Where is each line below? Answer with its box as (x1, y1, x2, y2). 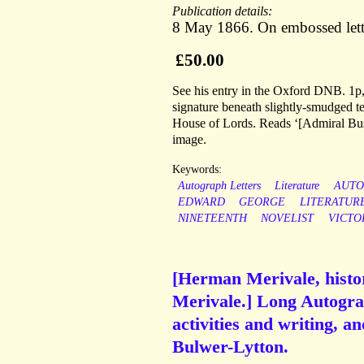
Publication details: (172, 4, 275, 19)
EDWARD (177, 196, 225, 209)
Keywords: (172, 163, 222, 176)
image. (172, 132, 206, 147)
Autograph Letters (177, 180, 261, 193)
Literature (275, 180, 320, 193)
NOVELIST (261, 212, 314, 225)
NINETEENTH (177, 212, 247, 225)
